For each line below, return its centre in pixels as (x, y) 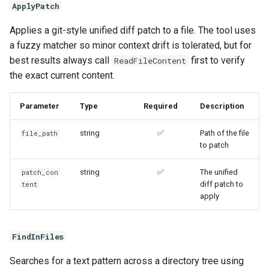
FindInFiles (38, 236)
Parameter (40, 106)
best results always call (61, 60)
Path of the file (225, 133)
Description (222, 106)
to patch (214, 145)
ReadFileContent (150, 60)
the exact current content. (62, 75)
